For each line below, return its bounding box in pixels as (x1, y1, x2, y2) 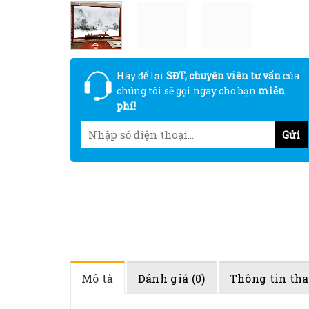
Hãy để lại (117, 69, 164, 83)
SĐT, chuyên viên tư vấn (164, 69, 281, 83)
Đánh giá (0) (137, 271, 206, 286)
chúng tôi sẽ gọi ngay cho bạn (117, 84, 258, 98)
